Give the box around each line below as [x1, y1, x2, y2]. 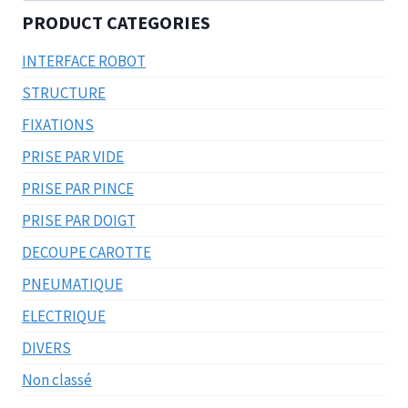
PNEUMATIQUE [22, 273, 123, 294]
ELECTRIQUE [22, 305, 106, 326]
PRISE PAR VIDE [22, 146, 124, 167]
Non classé [22, 369, 92, 390]
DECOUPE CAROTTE [22, 241, 151, 262]
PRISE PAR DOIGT [22, 209, 136, 230]
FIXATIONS [22, 114, 94, 135]
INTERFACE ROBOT [22, 50, 146, 71]
